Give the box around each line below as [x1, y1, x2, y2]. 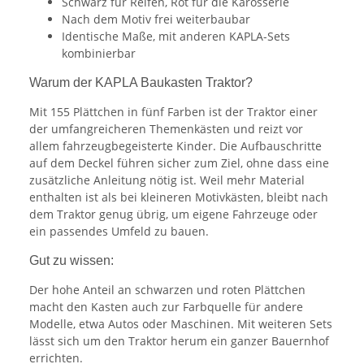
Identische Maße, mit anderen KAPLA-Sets [62, 28, 290, 45]
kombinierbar [62, 45, 136, 62]
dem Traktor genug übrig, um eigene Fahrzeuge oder [29, 206, 318, 223]
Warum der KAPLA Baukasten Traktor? [29, 76, 253, 90]
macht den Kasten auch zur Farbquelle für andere [29, 299, 303, 315]
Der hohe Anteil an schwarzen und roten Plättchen [29, 282, 305, 298]
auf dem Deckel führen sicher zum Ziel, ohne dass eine [29, 155, 329, 171]
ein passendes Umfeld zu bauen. [29, 223, 209, 240]
